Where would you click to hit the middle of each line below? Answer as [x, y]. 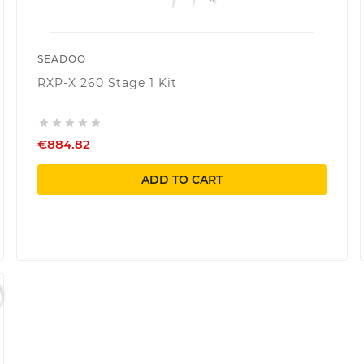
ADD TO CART [182, 179]
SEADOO [61, 58]
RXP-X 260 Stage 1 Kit [107, 82]
